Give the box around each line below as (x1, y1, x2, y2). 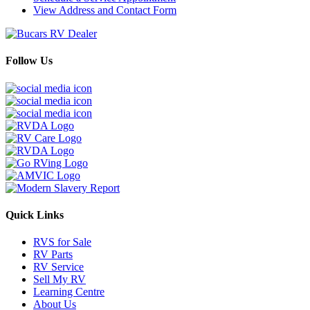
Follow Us (6, 55, 53, 67)
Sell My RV (33, 273, 86, 286)
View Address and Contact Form (33, 4, 176, 16)
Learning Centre (33, 286, 104, 298)
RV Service (33, 261, 84, 273)
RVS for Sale (33, 236, 91, 248)
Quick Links (6, 208, 64, 221)
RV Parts (33, 248, 73, 261)
